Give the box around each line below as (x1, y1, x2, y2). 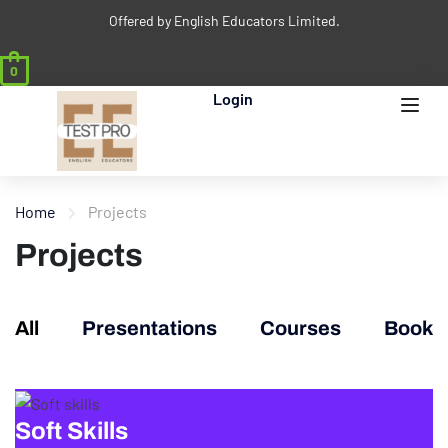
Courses (260, 317, 341, 339)
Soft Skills (15, 418, 128, 445)
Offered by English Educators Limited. (108, 12, 340, 29)
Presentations (82, 317, 217, 339)
